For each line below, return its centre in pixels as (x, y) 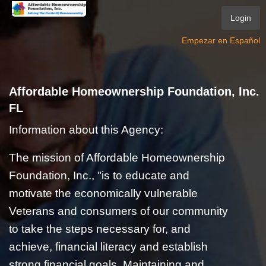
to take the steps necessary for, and (99, 229)
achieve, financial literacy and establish (108, 246)
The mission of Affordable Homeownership (117, 157)
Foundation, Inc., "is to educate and (99, 175)
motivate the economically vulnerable (103, 193)
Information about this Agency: (86, 129)
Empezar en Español (221, 40)
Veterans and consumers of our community (118, 211)
